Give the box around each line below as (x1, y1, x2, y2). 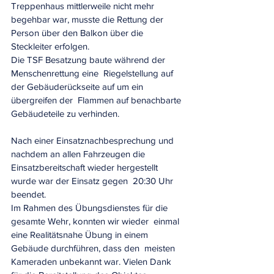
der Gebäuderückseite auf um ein (11, 81, 146, 92)
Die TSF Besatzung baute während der (11, 54, 168, 65)
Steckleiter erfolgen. (11, 41, 92, 51)
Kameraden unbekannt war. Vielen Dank (11, 256, 174, 267)
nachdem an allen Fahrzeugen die (11, 149, 150, 159)
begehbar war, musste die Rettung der (11, 14, 168, 24)
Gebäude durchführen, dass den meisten (11, 243, 177, 253)
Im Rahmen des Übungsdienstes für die (11, 202, 170, 213)
